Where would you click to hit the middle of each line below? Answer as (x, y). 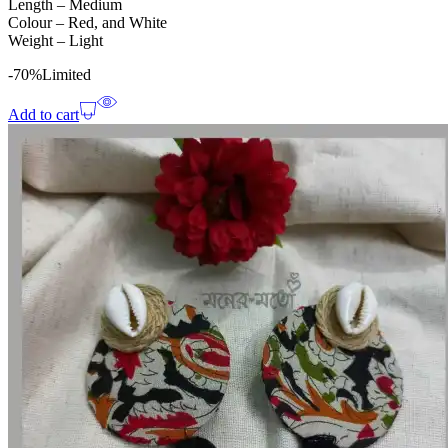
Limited (66, 75)
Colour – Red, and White (87, 23)
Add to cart (43, 115)
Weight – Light (55, 41)
